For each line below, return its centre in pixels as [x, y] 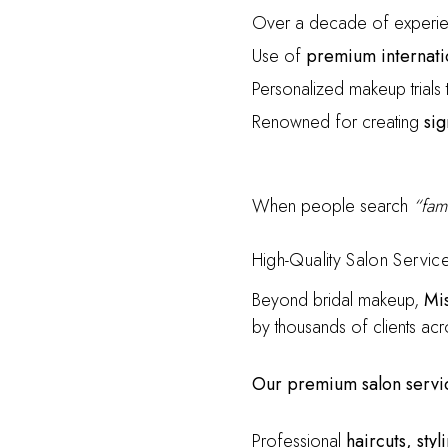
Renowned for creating [337, 122]
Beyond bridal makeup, [337, 300]
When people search [332, 206]
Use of [278, 56]
